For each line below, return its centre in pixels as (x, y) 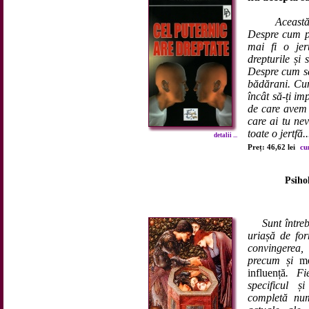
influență (267, 273)
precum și (273, 260)
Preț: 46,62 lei (272, 147)
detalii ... (226, 135)
